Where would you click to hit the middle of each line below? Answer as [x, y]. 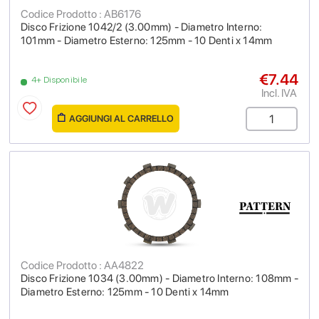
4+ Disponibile [59, 80]
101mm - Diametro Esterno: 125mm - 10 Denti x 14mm [147, 41]
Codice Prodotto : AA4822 [82, 265]
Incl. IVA [279, 93]
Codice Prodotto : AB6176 [81, 14]
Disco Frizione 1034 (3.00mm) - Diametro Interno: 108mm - [159, 278]
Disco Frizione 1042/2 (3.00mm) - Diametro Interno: [142, 27]
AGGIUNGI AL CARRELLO [121, 119]
